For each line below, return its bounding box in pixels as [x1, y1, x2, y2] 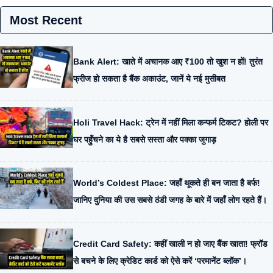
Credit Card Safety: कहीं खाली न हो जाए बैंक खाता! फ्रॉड [73, 239, 268, 249]
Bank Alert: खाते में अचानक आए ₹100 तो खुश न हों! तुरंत [73, 57, 263, 67]
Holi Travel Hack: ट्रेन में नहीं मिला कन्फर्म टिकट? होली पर [73, 117, 268, 127]
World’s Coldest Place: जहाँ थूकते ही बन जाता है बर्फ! [73, 178, 260, 188]
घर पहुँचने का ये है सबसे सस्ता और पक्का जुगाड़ [73, 134, 216, 144]
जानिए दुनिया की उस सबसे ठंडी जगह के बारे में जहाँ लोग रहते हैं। [73, 195, 267, 205]
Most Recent [10, 13, 82, 27]
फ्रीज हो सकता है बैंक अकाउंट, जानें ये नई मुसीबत [73, 74, 225, 84]
